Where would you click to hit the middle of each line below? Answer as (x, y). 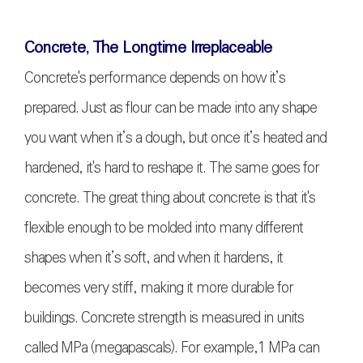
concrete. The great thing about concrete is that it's (170, 197)
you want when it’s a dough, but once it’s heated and (175, 137)
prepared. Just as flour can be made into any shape (171, 107)
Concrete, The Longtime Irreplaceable (148, 47)
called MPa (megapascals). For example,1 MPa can (172, 347)
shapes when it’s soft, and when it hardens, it (154, 257)
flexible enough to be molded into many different (164, 227)
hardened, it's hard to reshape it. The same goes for (172, 167)
